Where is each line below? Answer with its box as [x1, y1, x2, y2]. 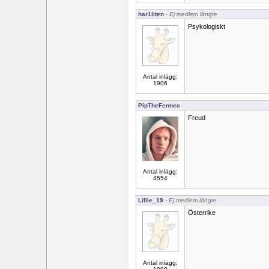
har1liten [138, 11, 164, 17]
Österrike [188, 209, 216, 216]
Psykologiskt [188, 23, 225, 30]
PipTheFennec [138, 102, 180, 109]
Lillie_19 [138, 197, 163, 204]
